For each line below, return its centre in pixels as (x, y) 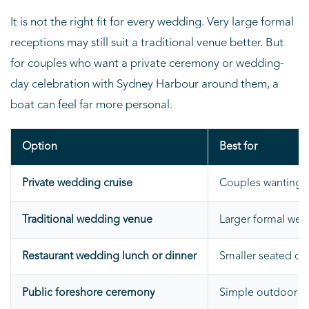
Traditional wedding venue (87, 220)
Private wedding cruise (77, 183)
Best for (238, 147)
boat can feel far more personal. (91, 105)
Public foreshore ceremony (88, 293)
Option (40, 147)
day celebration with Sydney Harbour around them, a (144, 84)
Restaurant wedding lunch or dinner (109, 256)
